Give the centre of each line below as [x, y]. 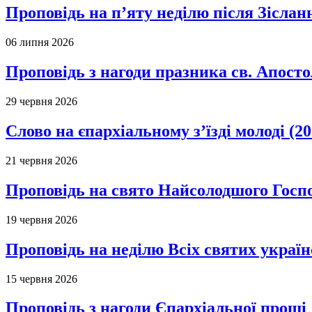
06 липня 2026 [40, 42]
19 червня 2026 [41, 219]
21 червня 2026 [41, 160]
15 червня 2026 [41, 279]
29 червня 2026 [41, 102]
